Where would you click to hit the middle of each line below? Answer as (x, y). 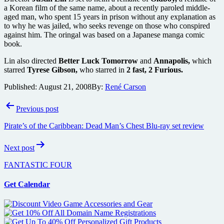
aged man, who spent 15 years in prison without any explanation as (110, 16)
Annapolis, (172, 60)
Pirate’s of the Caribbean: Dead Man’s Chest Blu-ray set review (104, 125)
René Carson (125, 86)
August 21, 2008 (65, 86)
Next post (19, 147)
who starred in (102, 69)
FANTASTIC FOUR (38, 164)
